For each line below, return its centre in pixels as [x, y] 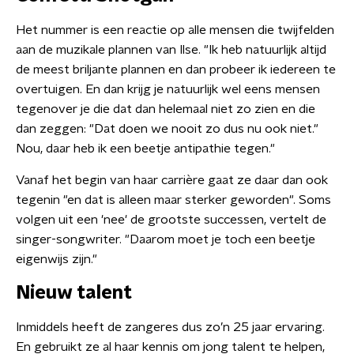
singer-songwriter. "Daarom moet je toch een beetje [166, 239]
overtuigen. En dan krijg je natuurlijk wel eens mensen [168, 89]
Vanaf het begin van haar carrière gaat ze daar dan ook [172, 180]
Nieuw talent [74, 293]
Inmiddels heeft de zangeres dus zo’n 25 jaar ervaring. [170, 327]
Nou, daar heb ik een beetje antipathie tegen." [145, 149]
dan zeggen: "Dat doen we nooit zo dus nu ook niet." [167, 129]
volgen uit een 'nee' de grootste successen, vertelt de [171, 220]
